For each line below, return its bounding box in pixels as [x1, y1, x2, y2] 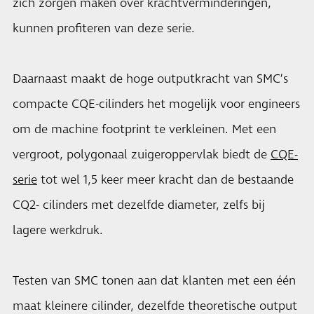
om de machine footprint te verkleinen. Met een [13, 121, 276, 138]
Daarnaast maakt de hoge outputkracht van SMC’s [13, 71, 288, 88]
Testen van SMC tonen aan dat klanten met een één [13, 273, 296, 289]
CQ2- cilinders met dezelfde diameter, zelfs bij [13, 197, 265, 214]
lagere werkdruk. [13, 222, 103, 239]
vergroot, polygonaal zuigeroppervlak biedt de [13, 146, 271, 163]
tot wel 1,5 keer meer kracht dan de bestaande [37, 172, 294, 189]
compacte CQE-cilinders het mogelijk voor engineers [13, 96, 300, 113]
